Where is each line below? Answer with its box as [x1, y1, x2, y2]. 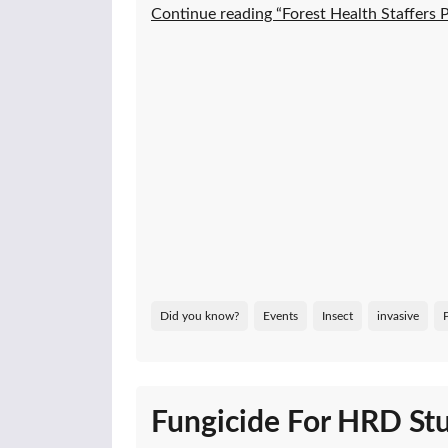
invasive [377, 310, 419, 323]
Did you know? [160, 310, 239, 323]
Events [263, 310, 298, 323]
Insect [322, 310, 353, 323]
